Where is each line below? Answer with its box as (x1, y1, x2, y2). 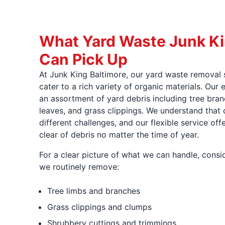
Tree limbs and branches (47, 186, 140, 196)
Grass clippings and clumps (47, 202, 152, 212)
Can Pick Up (39, 50, 128, 68)
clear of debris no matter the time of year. (39, 130, 199, 140)
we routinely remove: (39, 162, 119, 172)
